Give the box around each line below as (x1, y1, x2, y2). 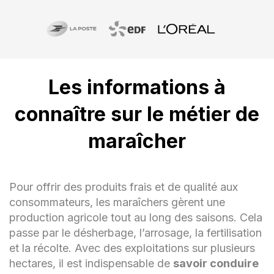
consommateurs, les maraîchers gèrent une (9, 195, 225, 209)
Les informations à (48, 75, 226, 99)
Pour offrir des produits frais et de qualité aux (9, 180, 238, 193)
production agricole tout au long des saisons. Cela (9, 210, 262, 224)
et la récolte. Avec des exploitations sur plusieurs (9, 241, 255, 254)
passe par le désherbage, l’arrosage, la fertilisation (9, 226, 262, 239)
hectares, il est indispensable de (9, 256, 173, 270)
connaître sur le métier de (15, 102, 259, 126)
